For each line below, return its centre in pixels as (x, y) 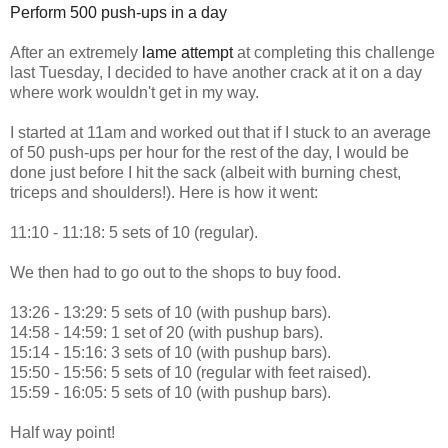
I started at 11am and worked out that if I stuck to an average (220, 132)
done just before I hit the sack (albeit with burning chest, (205, 172)
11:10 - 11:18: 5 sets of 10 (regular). (134, 232)
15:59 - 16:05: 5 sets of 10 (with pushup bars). (170, 392)
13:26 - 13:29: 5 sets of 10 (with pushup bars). (170, 312)
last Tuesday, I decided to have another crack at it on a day (216, 72)
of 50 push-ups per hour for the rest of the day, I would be (209, 152)
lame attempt (187, 52)
